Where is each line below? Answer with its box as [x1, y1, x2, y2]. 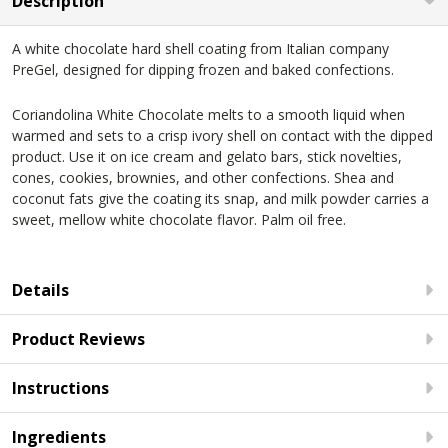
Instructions [12, 377, 109, 399]
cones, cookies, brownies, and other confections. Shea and [12, 168, 394, 187]
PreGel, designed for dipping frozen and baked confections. [12, 60, 394, 79]
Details [12, 279, 69, 301]
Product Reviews [12, 328, 145, 350]
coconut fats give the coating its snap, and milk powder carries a [12, 189, 429, 208]
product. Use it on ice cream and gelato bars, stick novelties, [12, 147, 402, 166]
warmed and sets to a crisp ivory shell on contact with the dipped [12, 126, 433, 145]
